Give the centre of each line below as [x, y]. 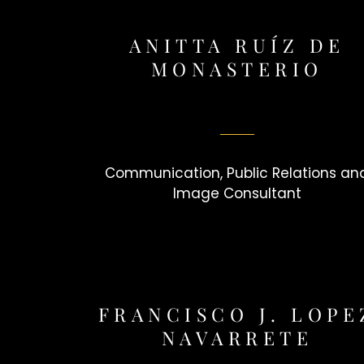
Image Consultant [237, 193]
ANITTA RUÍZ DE [237, 45]
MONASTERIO [237, 69]
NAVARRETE [237, 338]
